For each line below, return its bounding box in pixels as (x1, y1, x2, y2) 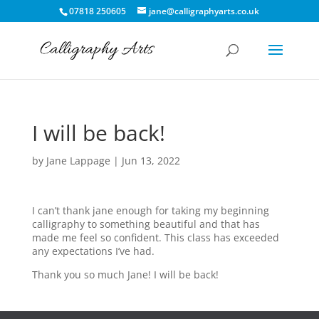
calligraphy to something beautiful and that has (31, 217, 260, 231)
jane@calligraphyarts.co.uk (149, 5, 260, 17)
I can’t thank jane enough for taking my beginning (31, 204, 269, 217)
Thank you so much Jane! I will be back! (31, 268, 219, 281)
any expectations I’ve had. (31, 244, 155, 258)
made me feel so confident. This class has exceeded (31, 231, 279, 244)
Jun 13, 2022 (121, 154, 180, 167)
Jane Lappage (46, 154, 110, 167)
